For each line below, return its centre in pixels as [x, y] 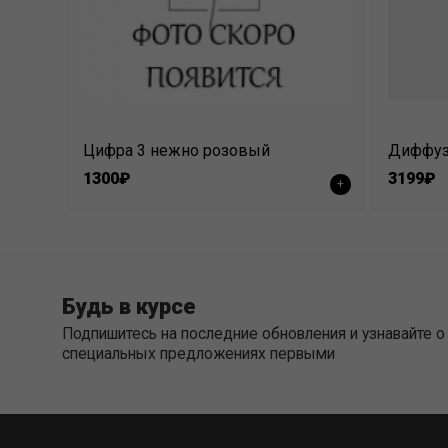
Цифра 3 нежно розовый [176, 150]
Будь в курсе [129, 306]
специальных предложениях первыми [198, 354]
